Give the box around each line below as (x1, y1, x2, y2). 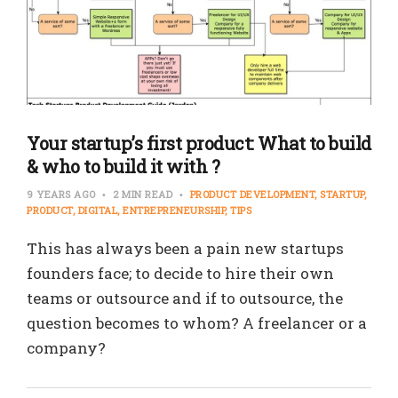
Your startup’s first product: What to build (27, 131, 371, 155)
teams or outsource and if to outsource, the (27, 288, 343, 308)
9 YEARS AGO (27, 187, 99, 201)
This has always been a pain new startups (27, 238, 344, 259)
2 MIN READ (109, 187, 176, 201)
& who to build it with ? (27, 155, 219, 178)
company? (27, 338, 106, 358)
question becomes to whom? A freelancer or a (27, 313, 367, 333)
